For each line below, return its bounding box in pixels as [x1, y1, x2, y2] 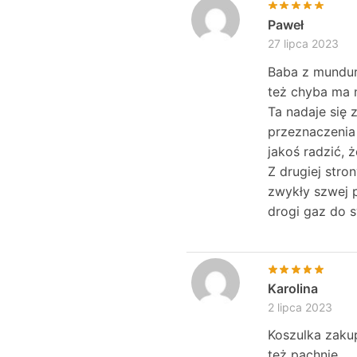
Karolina [267, 280, 318, 297]
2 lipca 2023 [267, 300, 332, 315]
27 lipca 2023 [267, 37, 339, 51]
